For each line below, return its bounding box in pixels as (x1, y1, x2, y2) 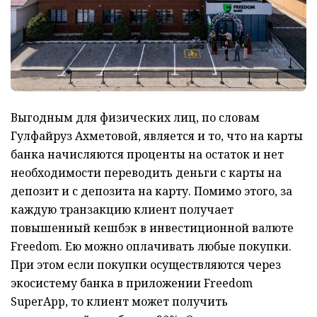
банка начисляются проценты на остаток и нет (11, 146, 284, 163)
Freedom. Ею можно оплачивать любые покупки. (11, 238, 292, 255)
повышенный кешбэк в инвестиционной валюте (11, 220, 294, 236)
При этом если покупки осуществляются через (11, 257, 281, 273)
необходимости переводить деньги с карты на (11, 165, 282, 181)
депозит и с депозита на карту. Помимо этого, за (11, 183, 292, 200)
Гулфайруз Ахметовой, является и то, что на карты (11, 128, 303, 144)
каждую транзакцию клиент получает (11, 202, 234, 218)
